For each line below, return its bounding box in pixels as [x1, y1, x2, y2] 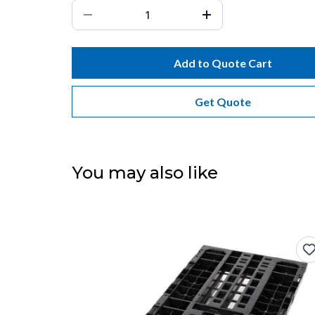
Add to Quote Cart [174, 56, 272, 70]
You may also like [72, 162, 218, 183]
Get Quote [195, 95, 251, 108]
